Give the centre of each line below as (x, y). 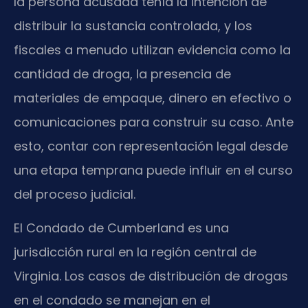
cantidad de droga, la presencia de (122, 74)
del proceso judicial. (75, 194)
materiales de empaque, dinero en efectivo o (153, 98)
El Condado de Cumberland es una (121, 228)
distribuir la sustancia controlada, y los (133, 25)
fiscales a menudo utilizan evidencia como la (152, 49)
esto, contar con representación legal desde (151, 146)
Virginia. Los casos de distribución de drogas (151, 276)
